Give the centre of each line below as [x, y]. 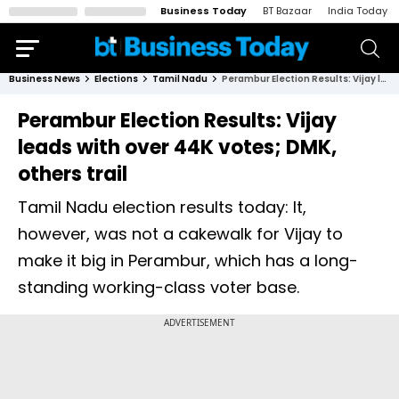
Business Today [204, 11]
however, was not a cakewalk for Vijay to [180, 234]
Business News [45, 79]
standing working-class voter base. [161, 287]
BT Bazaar [287, 11]
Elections [116, 79]
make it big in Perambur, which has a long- [188, 261]
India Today [358, 11]
